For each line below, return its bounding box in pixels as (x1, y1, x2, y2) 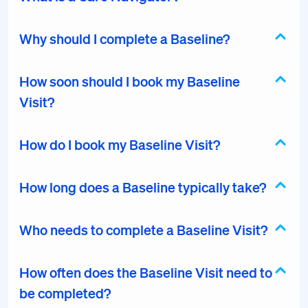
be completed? (19, 285, 111, 301)
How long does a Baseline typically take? (19, 179, 266, 195)
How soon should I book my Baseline (19, 73, 240, 89)
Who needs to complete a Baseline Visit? (19, 221, 267, 238)
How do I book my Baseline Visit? (19, 136, 220, 153)
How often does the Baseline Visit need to (19, 264, 272, 280)
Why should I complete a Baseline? (19, 30, 230, 47)
